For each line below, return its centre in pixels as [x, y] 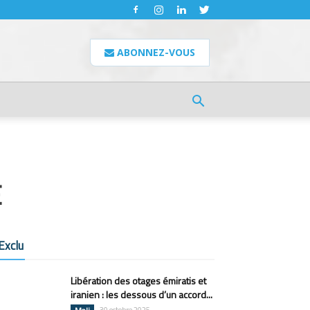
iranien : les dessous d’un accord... [142, 294]
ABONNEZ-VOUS [155, 52]
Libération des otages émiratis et [138, 281]
